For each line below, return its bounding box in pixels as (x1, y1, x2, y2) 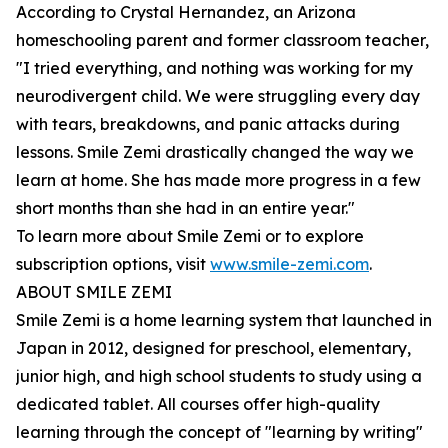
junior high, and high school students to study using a (16, 366, 422, 387)
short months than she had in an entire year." (16, 198, 355, 219)
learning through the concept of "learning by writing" (16, 422, 423, 443)
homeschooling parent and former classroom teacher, (16, 30, 429, 51)
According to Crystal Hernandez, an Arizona (16, 2, 356, 23)
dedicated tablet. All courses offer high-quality (16, 394, 380, 415)
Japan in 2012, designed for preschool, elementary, (16, 338, 411, 359)
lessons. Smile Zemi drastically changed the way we (16, 142, 414, 163)
